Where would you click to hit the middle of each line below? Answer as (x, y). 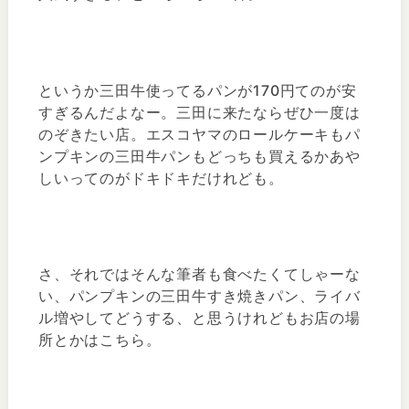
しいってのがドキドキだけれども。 (161, 178)
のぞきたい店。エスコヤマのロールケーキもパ (199, 134)
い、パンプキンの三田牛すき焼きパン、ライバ (199, 296)
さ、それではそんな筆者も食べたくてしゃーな (199, 274)
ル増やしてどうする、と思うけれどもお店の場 (199, 318)
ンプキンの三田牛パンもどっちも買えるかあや (199, 156)
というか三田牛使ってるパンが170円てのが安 (197, 90)
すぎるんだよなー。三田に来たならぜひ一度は (199, 112)
